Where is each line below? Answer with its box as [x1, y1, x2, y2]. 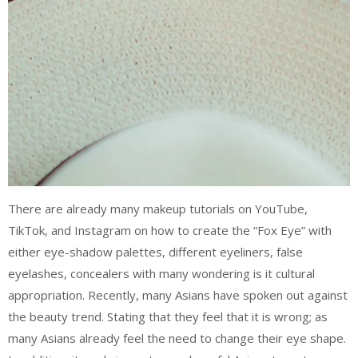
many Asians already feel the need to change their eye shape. [8, 329, 346, 346]
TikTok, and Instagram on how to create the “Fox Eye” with [8, 221, 332, 238]
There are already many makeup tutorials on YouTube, [8, 200, 308, 217]
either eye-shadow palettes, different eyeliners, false [8, 243, 303, 260]
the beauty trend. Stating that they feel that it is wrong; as [8, 308, 328, 324]
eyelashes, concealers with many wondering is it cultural [8, 265, 315, 281]
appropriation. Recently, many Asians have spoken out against [8, 286, 348, 303]
